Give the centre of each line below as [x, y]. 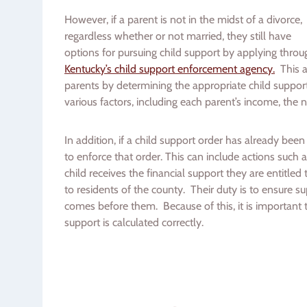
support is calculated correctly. [134, 222]
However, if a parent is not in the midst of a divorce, [183, 19]
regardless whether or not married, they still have [178, 36]
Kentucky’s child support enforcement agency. [170, 69]
